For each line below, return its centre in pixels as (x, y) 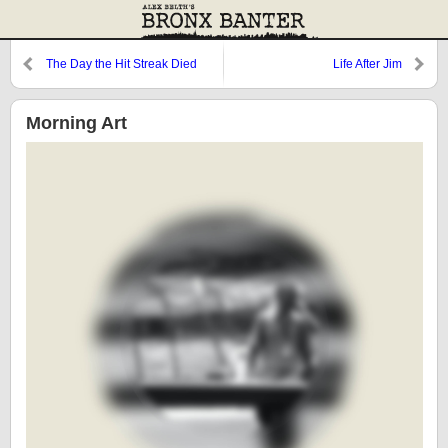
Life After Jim (367, 64)
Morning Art (76, 123)
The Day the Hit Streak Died (121, 64)
